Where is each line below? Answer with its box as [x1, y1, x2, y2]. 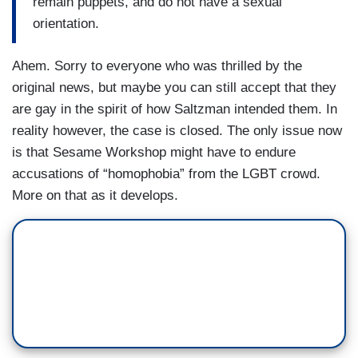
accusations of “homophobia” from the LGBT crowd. [12, 165, 320, 181]
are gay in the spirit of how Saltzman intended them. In [12, 101, 337, 117]
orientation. [33, 16, 99, 32]
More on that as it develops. [12, 187, 178, 203]
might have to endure [170, 144, 296, 160]
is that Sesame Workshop [12, 144, 166, 160]
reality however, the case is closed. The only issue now [12, 122, 342, 138]
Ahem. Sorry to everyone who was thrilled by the [12, 58, 302, 74]
